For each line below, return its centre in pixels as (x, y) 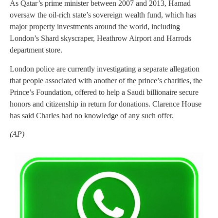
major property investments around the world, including (95, 27)
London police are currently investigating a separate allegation (105, 69)
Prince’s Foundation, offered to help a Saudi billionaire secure (104, 92)
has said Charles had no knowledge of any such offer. (92, 115)
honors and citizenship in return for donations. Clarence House (106, 104)
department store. (36, 50)
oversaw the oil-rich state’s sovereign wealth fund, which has (103, 15)
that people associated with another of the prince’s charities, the (106, 80)
